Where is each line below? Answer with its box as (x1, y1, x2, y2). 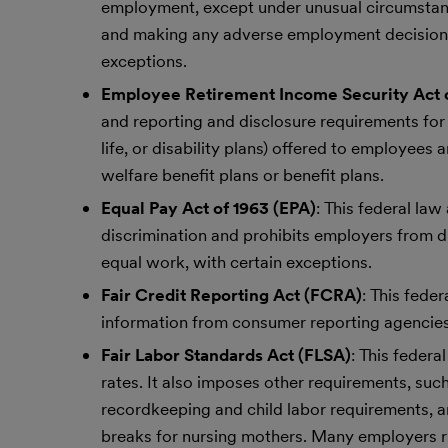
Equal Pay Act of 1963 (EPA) (100, 197, 316, 219)
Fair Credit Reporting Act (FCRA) (100, 284, 362, 306)
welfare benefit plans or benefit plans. (100, 164, 384, 186)
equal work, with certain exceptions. (100, 251, 372, 273)
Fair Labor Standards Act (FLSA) (100, 344, 351, 366)
